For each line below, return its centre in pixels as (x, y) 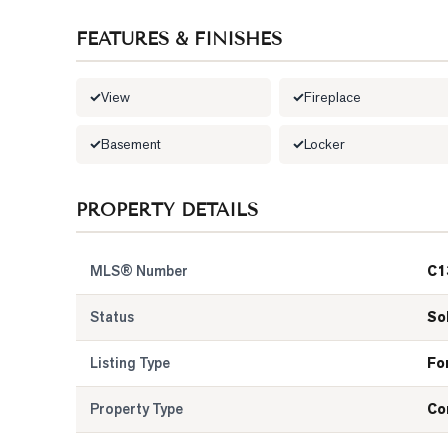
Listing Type (130, 363)
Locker (324, 144)
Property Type (136, 409)
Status (112, 317)
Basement (131, 144)
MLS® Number (139, 271)
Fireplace (332, 97)
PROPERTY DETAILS (167, 210)
